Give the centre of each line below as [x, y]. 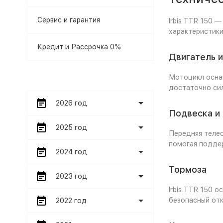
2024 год [71, 152]
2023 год [71, 176]
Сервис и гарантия [68, 20]
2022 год [71, 201]
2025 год [71, 127]
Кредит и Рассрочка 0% [79, 47]
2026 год [71, 103]
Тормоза [187, 169]
